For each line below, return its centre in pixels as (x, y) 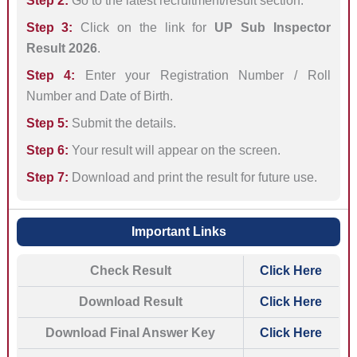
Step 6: (47, 151)
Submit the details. (122, 124)
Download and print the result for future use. (192, 178)
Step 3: (49, 27)
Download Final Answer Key (131, 333)
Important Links (178, 232)
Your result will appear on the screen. (174, 151)
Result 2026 (61, 48)
